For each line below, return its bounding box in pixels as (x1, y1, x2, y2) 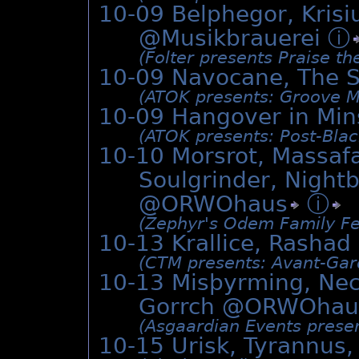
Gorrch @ (139, 293, 244, 321)
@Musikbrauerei (139, 25, 328, 52)
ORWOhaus (161, 191, 288, 218)
